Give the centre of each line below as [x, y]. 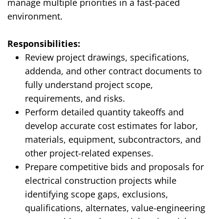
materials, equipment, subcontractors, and [113, 140]
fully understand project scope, [89, 85]
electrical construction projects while [101, 181]
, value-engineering [166, 208]
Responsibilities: [44, 44]
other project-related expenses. [89, 153]
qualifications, [55, 208]
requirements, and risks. [75, 99]
